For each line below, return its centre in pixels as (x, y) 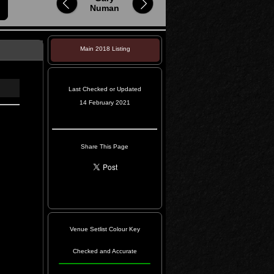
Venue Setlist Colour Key (105, 229)
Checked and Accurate (105, 251)
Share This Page (105, 146)
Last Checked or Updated (105, 89)
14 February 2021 (105, 102)
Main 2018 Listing (105, 49)
